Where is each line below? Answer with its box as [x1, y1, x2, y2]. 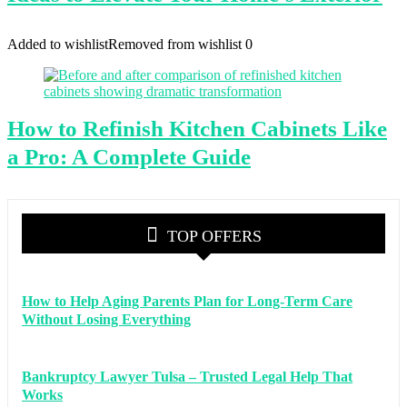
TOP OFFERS [166, 227, 262, 245]
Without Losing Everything [22, 312, 191, 327]
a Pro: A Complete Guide [7, 144, 251, 169]
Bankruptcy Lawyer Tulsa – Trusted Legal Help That [22, 369, 352, 384]
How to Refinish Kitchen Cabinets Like [7, 116, 387, 141]
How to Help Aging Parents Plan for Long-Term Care [22, 293, 352, 309]
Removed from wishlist [108, 36, 242, 52]
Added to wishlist [7, 36, 108, 52]
